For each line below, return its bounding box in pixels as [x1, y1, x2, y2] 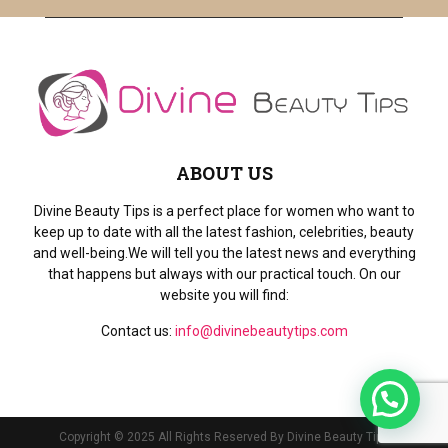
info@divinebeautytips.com [174, 323, 348, 340]
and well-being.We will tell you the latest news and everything [32, 245, 416, 262]
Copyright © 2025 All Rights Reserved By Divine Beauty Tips [59, 430, 389, 445]
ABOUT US [175, 161, 273, 186]
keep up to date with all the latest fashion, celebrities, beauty [34, 224, 414, 241]
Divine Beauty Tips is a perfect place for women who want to [33, 203, 415, 220]
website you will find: [159, 287, 289, 304]
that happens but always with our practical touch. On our [47, 266, 401, 283]
